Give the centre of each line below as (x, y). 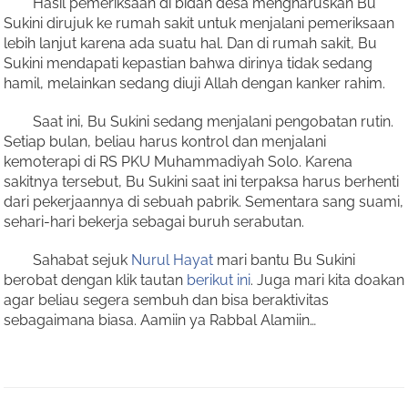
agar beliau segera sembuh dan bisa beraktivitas (166, 300)
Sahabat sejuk (67, 260)
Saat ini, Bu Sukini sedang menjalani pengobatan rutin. (199, 122)
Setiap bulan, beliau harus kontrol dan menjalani (165, 142)
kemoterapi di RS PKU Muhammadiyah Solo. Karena (178, 162)
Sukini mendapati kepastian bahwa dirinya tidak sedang (188, 63)
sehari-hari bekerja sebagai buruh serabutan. (154, 222)
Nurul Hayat (172, 260)
